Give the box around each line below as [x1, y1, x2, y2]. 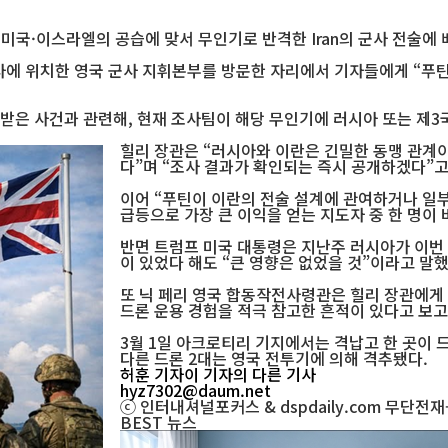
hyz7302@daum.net [120, 378, 271, 403]
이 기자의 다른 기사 [184, 362, 316, 387]
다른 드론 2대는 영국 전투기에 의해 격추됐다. [120, 346, 428, 371]
